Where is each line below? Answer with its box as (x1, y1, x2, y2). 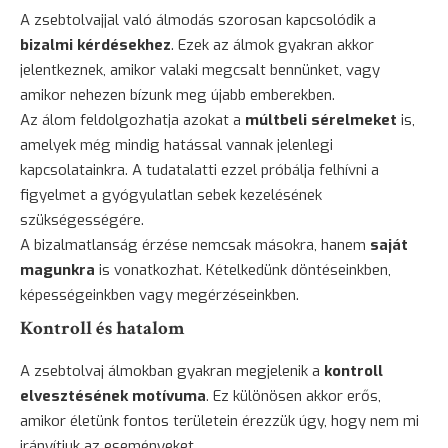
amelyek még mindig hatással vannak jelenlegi (20, 135, 333, 156)
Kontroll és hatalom (20, 316, 184, 342)
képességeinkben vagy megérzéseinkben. (20, 285, 299, 306)
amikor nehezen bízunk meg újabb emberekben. (20, 85, 335, 106)
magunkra (20, 260, 95, 281)
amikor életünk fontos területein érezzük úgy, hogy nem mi (20, 411, 419, 432)
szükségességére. (20, 210, 144, 231)
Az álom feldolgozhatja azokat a (20, 110, 245, 131)
